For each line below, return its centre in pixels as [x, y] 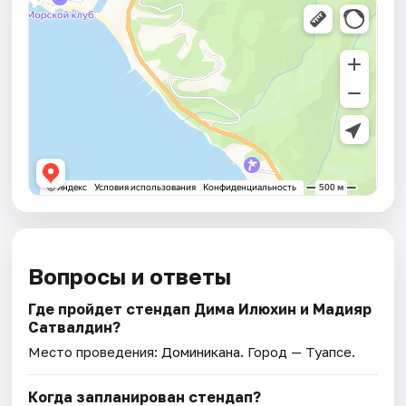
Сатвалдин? [75, 328]
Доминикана [201, 352]
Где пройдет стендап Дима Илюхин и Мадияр [200, 309]
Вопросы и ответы [130, 276]
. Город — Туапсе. [298, 352]
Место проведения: [95, 352]
